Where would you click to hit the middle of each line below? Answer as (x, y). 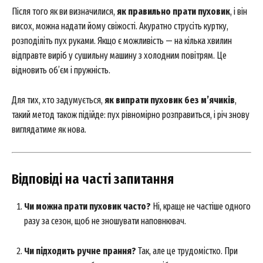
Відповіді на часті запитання (93, 179)
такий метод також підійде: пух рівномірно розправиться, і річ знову (131, 115)
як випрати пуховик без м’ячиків (170, 100)
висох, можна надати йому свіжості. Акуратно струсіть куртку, (120, 26)
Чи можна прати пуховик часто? (87, 206)
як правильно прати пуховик (173, 11)
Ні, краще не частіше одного (201, 206)
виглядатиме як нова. (49, 129)
